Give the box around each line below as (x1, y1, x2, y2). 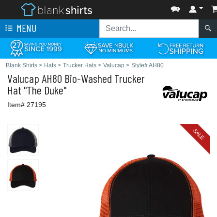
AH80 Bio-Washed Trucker (39, 71, 145, 85)
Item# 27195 (7, 101, 46, 108)
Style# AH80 (131, 62, 164, 69)
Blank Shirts (6, 62, 37, 69)
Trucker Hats (63, 62, 96, 69)
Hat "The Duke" (7, 83, 66, 97)
